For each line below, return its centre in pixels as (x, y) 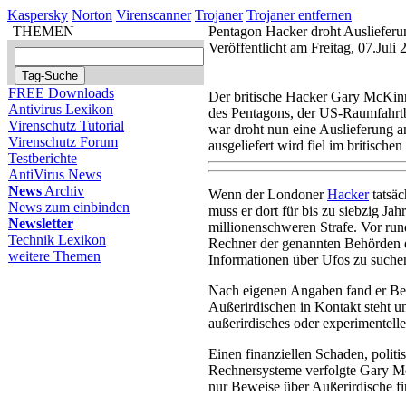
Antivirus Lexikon (61, 109)
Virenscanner (154, 15)
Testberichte (43, 158)
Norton (92, 15)
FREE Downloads (61, 93)
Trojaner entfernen (299, 15)
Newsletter (41, 223)
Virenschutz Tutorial (66, 126)
